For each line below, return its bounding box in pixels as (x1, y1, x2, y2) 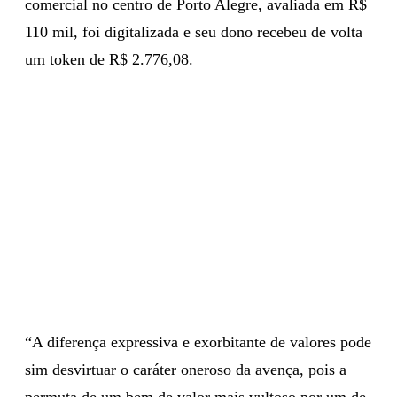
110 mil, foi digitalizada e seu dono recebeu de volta (25, 22, 362, 41)
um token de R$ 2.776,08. (25, 50, 193, 68)
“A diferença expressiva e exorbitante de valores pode (25, 332, 371, 351)
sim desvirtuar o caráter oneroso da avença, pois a (25, 360, 346, 378)
